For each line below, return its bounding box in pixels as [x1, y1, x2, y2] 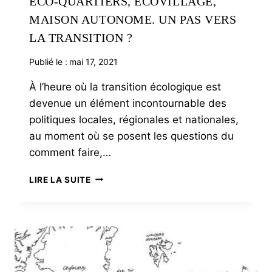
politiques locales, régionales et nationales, [29, 113, 239, 126]
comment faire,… [29, 146, 111, 158]
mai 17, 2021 [69, 56, 118, 67]
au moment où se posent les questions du [29, 129, 234, 142]
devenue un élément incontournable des [29, 97, 226, 109]
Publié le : [29, 56, 67, 67]
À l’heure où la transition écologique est [29, 80, 221, 93]
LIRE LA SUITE [29, 174, 91, 185]
